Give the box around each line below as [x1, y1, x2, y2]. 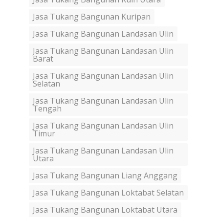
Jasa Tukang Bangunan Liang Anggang [33, 170, 177, 181]
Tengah [33, 103, 62, 114]
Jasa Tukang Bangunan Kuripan [33, 11, 151, 22]
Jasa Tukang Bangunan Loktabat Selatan [33, 187, 184, 198]
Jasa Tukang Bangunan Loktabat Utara [33, 204, 177, 216]
